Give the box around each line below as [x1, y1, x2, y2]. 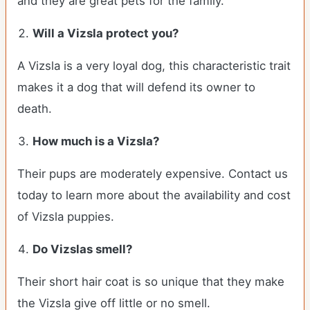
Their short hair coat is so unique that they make [17, 275, 284, 289]
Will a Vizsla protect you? [33, 26, 182, 40]
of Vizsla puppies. [17, 210, 114, 224]
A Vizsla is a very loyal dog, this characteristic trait [17, 59, 291, 73]
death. [17, 102, 55, 116]
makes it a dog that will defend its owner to [17, 80, 255, 94]
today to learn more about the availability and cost [17, 188, 291, 202]
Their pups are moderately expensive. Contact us [17, 167, 288, 181]
